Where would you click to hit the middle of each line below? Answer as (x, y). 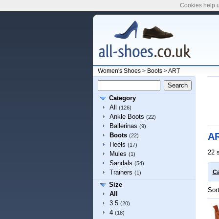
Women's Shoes (119, 71)
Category (122, 98)
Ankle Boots (127, 117)
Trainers (121, 172)
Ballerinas (123, 126)
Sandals (121, 163)
